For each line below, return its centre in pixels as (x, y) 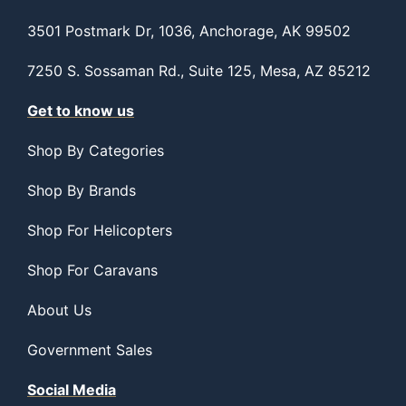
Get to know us (81, 111)
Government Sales (90, 350)
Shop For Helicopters (100, 230)
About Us (59, 310)
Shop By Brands (82, 190)
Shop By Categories (96, 150)
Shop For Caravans (92, 270)
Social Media (72, 390)
